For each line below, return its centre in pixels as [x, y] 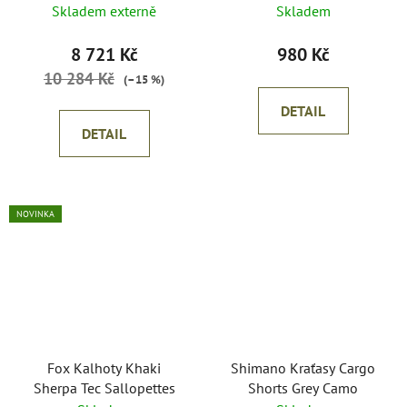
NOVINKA [35, 214]
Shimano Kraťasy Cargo [303, 367]
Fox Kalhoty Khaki [104, 367]
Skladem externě [104, 11]
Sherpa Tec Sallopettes [104, 387]
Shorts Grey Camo [303, 387]
